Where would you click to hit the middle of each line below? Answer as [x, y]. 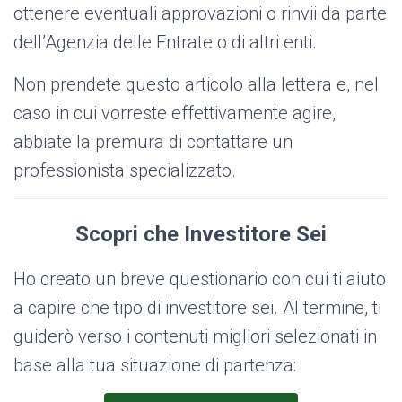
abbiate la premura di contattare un [153, 142]
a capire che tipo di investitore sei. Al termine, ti [197, 308]
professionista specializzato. [125, 171]
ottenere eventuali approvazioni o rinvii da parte [200, 14]
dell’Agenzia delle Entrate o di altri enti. [165, 43]
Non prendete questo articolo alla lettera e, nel [196, 85]
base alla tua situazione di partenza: [155, 366]
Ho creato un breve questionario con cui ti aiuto [200, 280]
